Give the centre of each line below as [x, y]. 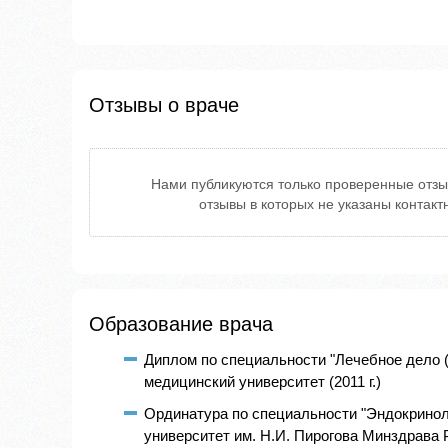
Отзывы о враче [164, 105]
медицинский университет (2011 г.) [262, 382]
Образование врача [181, 324]
